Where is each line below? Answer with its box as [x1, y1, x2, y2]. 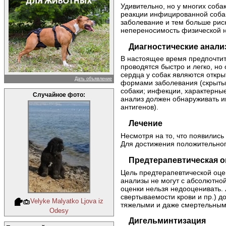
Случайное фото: [33, 92, 85, 98]
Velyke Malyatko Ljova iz [30, 197, 104, 205]
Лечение [128, 119, 162, 128]
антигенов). [121, 103, 158, 111]
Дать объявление [75, 76, 112, 81]
